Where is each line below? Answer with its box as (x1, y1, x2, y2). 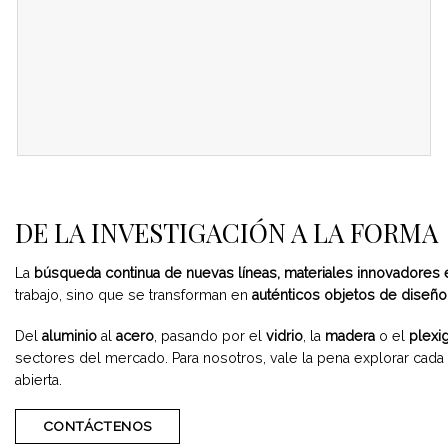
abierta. (15, 371, 62, 388)
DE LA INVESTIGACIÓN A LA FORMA (15, 215, 438, 251)
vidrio (266, 327, 303, 344)
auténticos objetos (252, 287, 375, 304)
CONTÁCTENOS (42, 418, 152, 435)
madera (325, 327, 375, 344)
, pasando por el (154, 327, 266, 344)
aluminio (42, 327, 97, 344)
